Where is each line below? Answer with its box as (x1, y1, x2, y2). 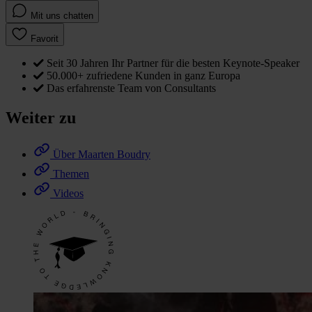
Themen (53, 167, 89, 180)
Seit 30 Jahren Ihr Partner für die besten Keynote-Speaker (47, 57, 299, 70)
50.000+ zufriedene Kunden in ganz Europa (47, 70, 240, 82)
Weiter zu (6, 109, 76, 127)
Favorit (31, 33, 58, 45)
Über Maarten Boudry (53, 148, 150, 160)
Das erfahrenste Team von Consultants (47, 82, 216, 95)
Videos (53, 187, 84, 199)
